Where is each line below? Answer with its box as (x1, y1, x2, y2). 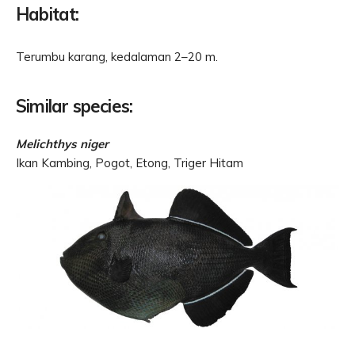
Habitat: (16, 3, 79, 26)
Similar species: (16, 95, 133, 118)
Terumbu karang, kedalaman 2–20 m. (16, 49, 218, 65)
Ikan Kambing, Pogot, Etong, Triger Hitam (16, 155, 243, 171)
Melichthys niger (16, 136, 109, 152)
